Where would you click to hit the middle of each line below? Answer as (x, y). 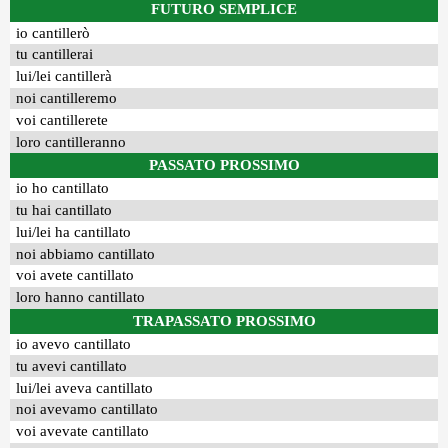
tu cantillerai (55, 54)
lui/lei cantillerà (64, 76)
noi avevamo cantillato (87, 409)
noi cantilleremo (67, 97)
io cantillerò (53, 32)
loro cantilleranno (71, 141)
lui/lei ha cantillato (74, 231)
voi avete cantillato (75, 275)
